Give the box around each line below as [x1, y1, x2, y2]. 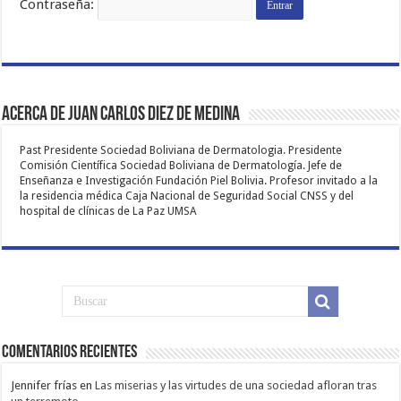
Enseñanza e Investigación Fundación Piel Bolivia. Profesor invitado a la [20, 175, 379, 188]
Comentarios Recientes [2, 344, 138, 363]
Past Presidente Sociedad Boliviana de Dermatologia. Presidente [20, 144, 343, 158]
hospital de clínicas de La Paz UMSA [20, 205, 198, 218]
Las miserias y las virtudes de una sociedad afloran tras [95, 379, 378, 393]
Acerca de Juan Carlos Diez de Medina [2, 105, 241, 126]
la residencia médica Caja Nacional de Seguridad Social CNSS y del [20, 190, 354, 203]
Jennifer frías [11, 379, 78, 393]
